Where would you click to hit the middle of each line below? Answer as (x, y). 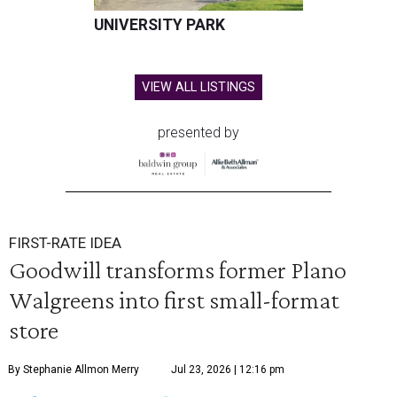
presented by (198, 133)
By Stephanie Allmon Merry (74, 370)
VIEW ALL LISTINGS (198, 88)
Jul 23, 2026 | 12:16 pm (228, 370)
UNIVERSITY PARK (160, 25)
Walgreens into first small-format (174, 300)
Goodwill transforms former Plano (178, 270)
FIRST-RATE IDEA (65, 243)
